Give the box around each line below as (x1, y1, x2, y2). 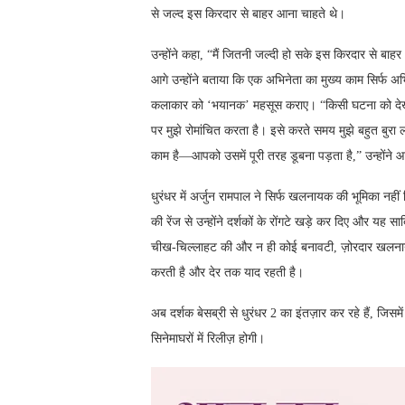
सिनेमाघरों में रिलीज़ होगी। (151, 332, 265, 346)
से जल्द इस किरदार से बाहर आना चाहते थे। (151, 7, 345, 22)
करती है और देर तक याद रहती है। (151, 266, 304, 280)
